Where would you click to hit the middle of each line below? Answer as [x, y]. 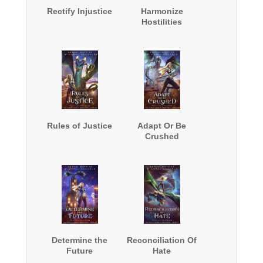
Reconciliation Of [162, 240]
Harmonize [162, 11]
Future [80, 251]
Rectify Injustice [80, 11]
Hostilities [162, 22]
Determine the [80, 240]
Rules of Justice [80, 126]
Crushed [162, 136]
